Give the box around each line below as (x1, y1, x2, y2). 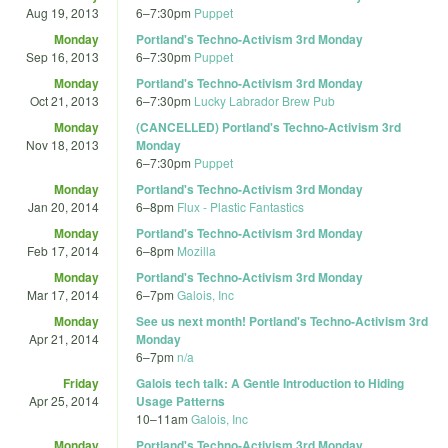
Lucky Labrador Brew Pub (194, 91, 335, 109)
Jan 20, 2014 (28, 197, 99, 215)
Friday (63, 373, 99, 392)
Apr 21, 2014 (29, 329, 99, 347)
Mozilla (177, 241, 216, 259)
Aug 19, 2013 (26, 3, 99, 21)
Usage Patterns (136, 391, 225, 410)
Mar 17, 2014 (27, 285, 99, 303)
